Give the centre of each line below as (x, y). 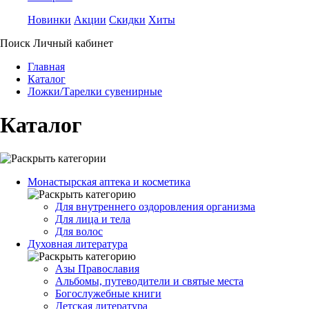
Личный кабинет (73, 43)
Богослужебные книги (108, 293)
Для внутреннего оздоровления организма (155, 206)
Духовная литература (78, 243)
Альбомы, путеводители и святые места (149, 281)
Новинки (49, 19)
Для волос (79, 231)
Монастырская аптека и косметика (109, 181)
